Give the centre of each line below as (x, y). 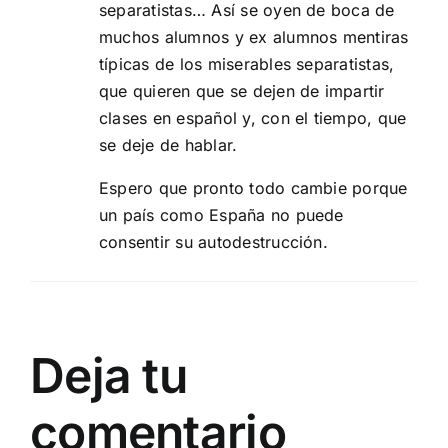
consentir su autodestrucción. (213, 242)
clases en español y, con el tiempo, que (253, 118)
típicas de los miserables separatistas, (247, 64)
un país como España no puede (221, 215)
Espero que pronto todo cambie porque (253, 188)
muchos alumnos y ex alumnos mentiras (254, 37)
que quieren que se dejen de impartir (242, 91)
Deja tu (108, 376)
